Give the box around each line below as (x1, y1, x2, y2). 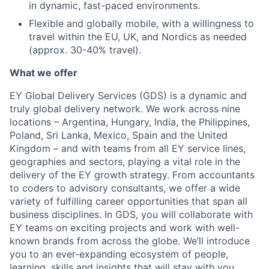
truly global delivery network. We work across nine (10, 103, 240, 115)
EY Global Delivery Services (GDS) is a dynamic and (10, 89, 247, 101)
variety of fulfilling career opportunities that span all (10, 195, 247, 207)
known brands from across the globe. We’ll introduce (10, 235, 250, 247)
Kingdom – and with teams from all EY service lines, (10, 142, 246, 154)
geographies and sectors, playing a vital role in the (10, 156, 240, 168)
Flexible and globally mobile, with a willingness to (29, 17, 254, 29)
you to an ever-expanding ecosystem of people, (10, 248, 228, 260)
